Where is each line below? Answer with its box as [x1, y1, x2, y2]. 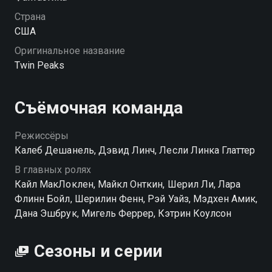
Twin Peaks [15, 59, 65, 72]
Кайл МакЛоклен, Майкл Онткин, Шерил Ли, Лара [15, 178, 241, 191]
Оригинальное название [15, 45, 126, 57]
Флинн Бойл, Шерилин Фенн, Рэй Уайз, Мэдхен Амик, [15, 193, 258, 205]
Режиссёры [15, 130, 69, 142]
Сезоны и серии [34, 241, 162, 262]
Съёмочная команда [15, 98, 183, 118]
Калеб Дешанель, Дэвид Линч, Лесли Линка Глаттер [15, 144, 256, 157]
